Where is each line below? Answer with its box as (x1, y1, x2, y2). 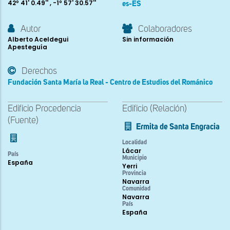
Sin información (122, 34, 174, 44)
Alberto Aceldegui (8, 34, 68, 44)
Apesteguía (8, 42, 47, 51)
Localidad (122, 139, 147, 146)
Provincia (122, 170, 146, 177)
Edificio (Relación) (122, 104, 187, 113)
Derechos (22, 66, 57, 76)
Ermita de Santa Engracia (136, 123, 220, 131)
